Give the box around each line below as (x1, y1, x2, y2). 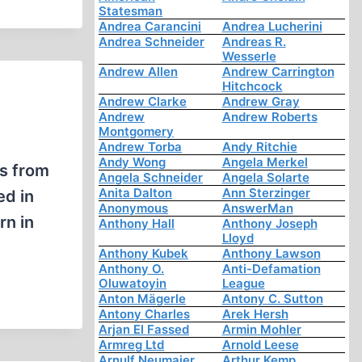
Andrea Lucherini (221, 19, 322, 35)
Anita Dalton (99, 185, 173, 201)
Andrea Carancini (99, 19, 202, 35)
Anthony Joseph (221, 216, 318, 232)
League (221, 276, 265, 292)
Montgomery (99, 124, 175, 140)
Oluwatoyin (99, 276, 167, 292)
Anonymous (99, 200, 169, 217)
